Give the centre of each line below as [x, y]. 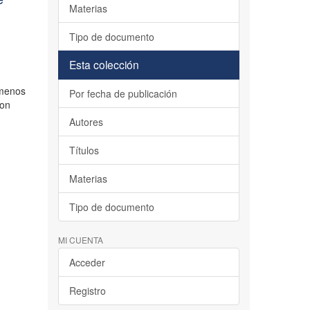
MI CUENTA [80, 240]
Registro [87, 291]
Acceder [87, 262]
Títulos [84, 150]
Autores [86, 122]
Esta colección [104, 64]
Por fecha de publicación [123, 93]
